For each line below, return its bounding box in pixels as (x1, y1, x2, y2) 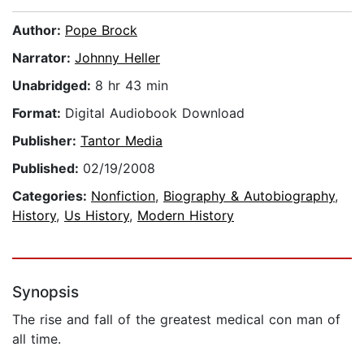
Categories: (12, 188, 91, 205)
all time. (12, 331, 61, 348)
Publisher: (12, 132, 80, 149)
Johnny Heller (75, 50, 160, 67)
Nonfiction (91, 188, 155, 205)
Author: (12, 22, 65, 39)
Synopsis (12, 283, 79, 302)
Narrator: (12, 50, 75, 67)
